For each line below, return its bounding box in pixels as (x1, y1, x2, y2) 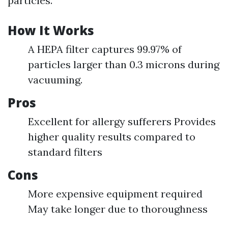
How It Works (8, 22, 94, 39)
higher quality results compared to (28, 130, 195, 143)
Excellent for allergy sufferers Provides (28, 115, 216, 128)
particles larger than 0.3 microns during (28, 58, 219, 71)
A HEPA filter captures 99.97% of (28, 43, 182, 55)
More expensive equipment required (28, 187, 203, 200)
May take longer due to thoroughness (28, 203, 208, 215)
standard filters (28, 146, 102, 158)
